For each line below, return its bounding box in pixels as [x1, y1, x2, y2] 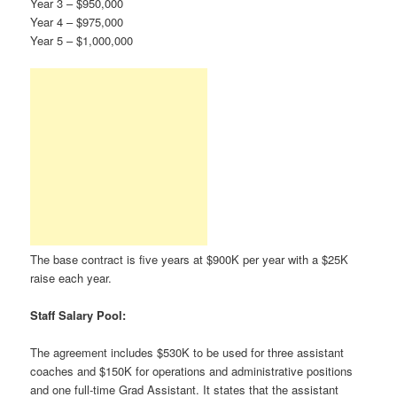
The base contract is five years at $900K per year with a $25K [30, 250, 349, 268]
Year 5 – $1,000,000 [30, 31, 134, 49]
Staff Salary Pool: [30, 306, 127, 323]
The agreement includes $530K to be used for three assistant [30, 343, 345, 361]
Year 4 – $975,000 [30, 12, 124, 30]
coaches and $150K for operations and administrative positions [30, 362, 354, 379]
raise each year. [30, 269, 113, 286]
